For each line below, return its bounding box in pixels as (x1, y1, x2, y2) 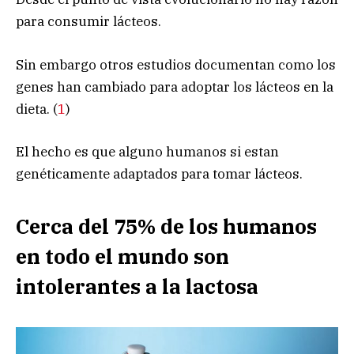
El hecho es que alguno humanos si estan (16, 142, 279, 160)
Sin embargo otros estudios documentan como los (16, 55, 336, 73)
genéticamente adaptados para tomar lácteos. (16, 164, 303, 183)
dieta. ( (16, 100, 58, 118)
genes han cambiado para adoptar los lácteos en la (16, 77, 333, 96)
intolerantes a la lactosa (16, 273, 258, 300)
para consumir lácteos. (16, 13, 161, 31)
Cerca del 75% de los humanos (16, 213, 317, 240)
